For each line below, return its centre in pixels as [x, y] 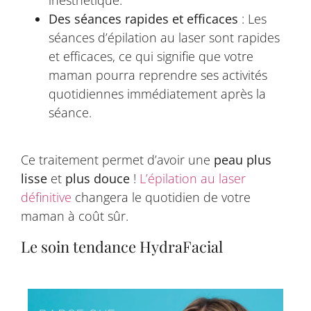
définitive [46, 197]
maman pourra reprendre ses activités [158, 75]
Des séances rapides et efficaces [143, 19]
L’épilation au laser [193, 179]
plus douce [98, 179]
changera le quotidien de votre [161, 197]
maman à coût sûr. [75, 216]
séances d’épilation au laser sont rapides [164, 37]
